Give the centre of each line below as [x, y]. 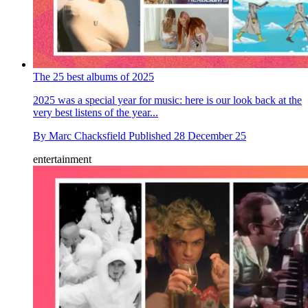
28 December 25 [210, 136]
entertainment [62, 159]
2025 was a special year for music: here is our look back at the [167, 100]
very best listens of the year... [96, 113]
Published [151, 136]
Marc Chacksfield [87, 136]
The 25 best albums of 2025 [93, 77]
